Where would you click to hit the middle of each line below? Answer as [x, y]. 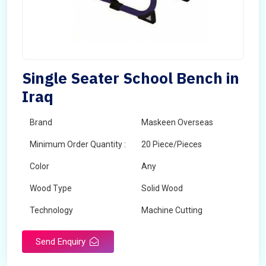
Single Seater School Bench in [131, 78]
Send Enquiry [62, 242]
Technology [51, 210]
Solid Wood [162, 188]
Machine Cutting [172, 210]
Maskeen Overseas [177, 122]
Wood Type [51, 188]
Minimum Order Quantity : [78, 144]
